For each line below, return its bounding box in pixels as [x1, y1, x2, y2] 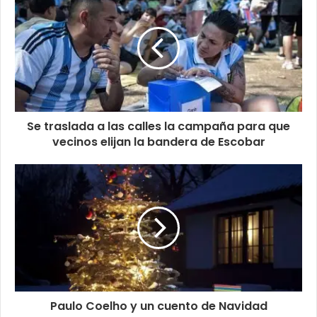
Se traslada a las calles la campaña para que [27, 118, 290, 135]
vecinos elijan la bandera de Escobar [52, 134, 265, 151]
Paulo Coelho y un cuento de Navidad [50, 298, 267, 315]
